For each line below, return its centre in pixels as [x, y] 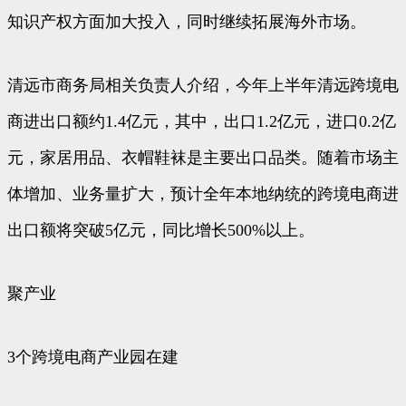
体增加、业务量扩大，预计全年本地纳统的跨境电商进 [203, 193]
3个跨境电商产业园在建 [93, 357]
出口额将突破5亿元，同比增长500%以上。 [161, 230]
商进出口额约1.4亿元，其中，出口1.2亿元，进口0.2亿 [202, 121]
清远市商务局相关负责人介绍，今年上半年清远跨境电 [203, 85]
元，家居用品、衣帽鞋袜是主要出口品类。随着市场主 [203, 157]
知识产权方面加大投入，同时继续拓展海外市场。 [187, 21]
